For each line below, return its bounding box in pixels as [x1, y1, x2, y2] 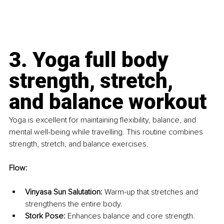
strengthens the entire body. [25, 198, 122, 209]
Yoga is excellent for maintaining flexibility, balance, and [9, 114, 198, 125]
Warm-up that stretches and [102, 186, 200, 197]
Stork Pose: [25, 210, 65, 221]
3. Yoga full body [9, 47, 173, 72]
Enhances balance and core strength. [65, 210, 195, 221]
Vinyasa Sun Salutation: [25, 186, 102, 197]
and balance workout [9, 89, 206, 114]
